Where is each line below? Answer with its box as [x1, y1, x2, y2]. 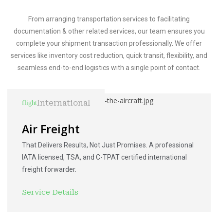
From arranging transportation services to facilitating [28, 15, 190, 23]
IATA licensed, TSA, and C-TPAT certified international [22, 153, 187, 161]
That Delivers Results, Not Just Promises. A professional [22, 141, 194, 149]
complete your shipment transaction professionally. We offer [16, 39, 202, 47]
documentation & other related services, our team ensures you [13, 27, 205, 35]
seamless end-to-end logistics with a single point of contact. [18, 64, 200, 72]
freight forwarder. [22, 165, 76, 173]
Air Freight [22, 121, 80, 137]
